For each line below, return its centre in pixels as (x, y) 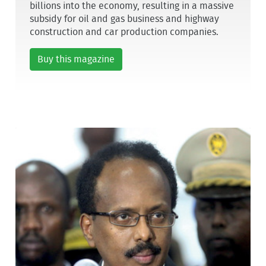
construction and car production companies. (124, 32)
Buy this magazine (76, 60)
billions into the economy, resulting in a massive (132, 6)
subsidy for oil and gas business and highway (125, 19)
